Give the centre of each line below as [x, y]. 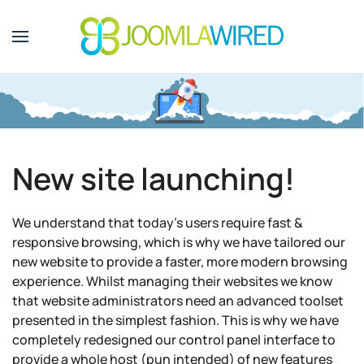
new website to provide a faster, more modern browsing [180, 262]
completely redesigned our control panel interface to [174, 340]
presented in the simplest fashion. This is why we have [175, 321]
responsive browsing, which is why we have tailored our [179, 243]
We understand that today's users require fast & [158, 223]
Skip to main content [100, 46]
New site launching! [154, 179]
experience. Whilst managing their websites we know [172, 282]
